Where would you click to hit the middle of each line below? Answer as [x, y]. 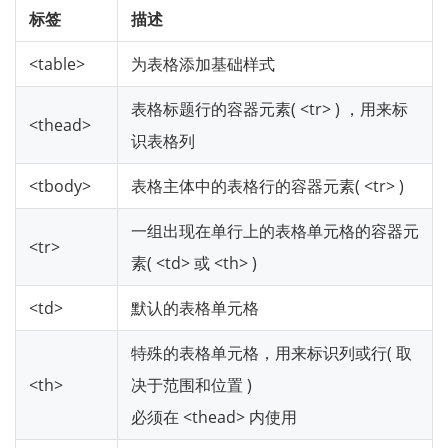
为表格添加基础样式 [203, 63]
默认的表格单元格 [195, 307]
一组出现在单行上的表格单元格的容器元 [275, 230]
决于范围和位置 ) [191, 384]
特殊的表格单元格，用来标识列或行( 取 [271, 352]
